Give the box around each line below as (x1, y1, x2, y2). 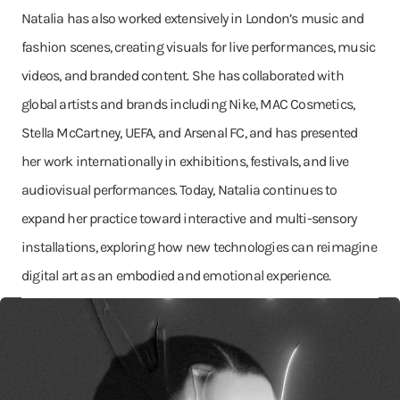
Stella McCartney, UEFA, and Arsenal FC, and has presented (21, 124, 358, 141)
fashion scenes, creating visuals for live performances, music (21, 38, 376, 55)
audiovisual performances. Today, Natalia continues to (21, 181, 337, 198)
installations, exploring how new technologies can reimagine (21, 238, 377, 255)
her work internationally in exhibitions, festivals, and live (21, 153, 349, 170)
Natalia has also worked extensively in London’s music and (21, 10, 364, 27)
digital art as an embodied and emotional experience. (21, 267, 331, 284)
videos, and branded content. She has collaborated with (21, 67, 344, 84)
